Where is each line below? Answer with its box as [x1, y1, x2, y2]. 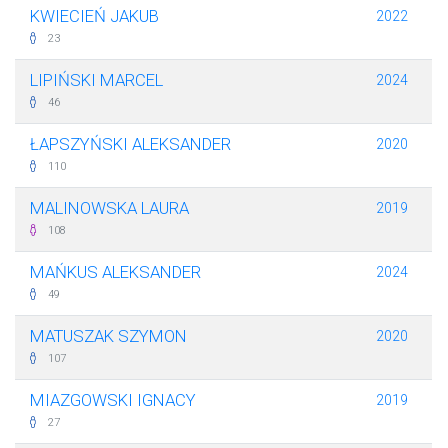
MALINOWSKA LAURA [30, 198, 189, 219]
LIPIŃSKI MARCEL [30, 70, 163, 91]
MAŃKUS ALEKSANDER [30, 262, 201, 283]
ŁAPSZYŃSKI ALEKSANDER [30, 134, 231, 155]
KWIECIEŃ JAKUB [30, 6, 159, 27]
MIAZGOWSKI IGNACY [30, 390, 196, 411]
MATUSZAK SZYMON [30, 326, 187, 347]
